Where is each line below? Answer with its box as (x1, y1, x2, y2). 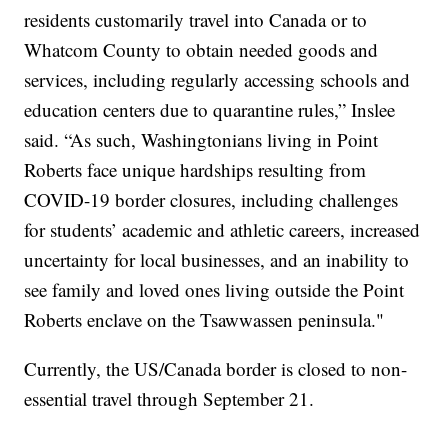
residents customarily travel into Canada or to (24, 6, 368, 32)
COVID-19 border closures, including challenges (24, 186, 399, 212)
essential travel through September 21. (24, 385, 315, 411)
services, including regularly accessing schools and (24, 66, 411, 92)
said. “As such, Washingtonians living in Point (24, 126, 379, 152)
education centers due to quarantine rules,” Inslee (24, 96, 396, 122)
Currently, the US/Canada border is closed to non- (24, 355, 408, 381)
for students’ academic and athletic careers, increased (24, 216, 421, 242)
